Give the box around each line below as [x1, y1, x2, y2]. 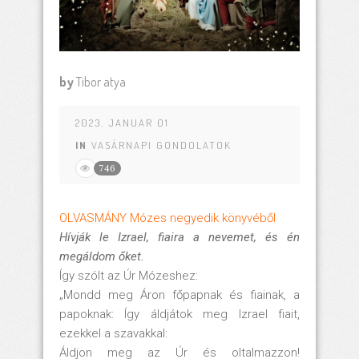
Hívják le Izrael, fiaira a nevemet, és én [59, 229, 300, 244]
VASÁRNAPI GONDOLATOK [91, 138, 232, 151]
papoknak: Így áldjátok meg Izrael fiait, [59, 306, 300, 321]
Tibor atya [76, 73, 126, 90]
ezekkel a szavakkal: [59, 325, 167, 341]
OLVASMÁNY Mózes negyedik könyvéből [59, 210, 276, 225]
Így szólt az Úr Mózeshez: [59, 268, 198, 283]
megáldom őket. [59, 248, 144, 264]
